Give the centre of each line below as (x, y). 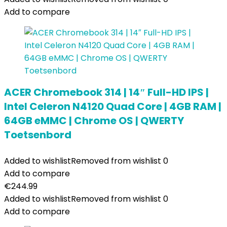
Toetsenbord (38, 135)
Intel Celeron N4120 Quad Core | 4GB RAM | (113, 106)
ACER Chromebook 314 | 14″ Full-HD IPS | (106, 92)
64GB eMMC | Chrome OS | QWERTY (94, 121)
